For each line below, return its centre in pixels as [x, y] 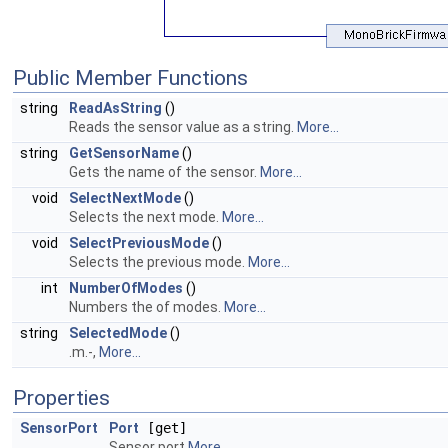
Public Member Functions [130, 78]
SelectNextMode [125, 198]
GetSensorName [124, 153]
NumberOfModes [126, 288]
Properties [61, 398]
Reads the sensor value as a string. [183, 127]
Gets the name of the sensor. [164, 172]
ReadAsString [115, 108]
